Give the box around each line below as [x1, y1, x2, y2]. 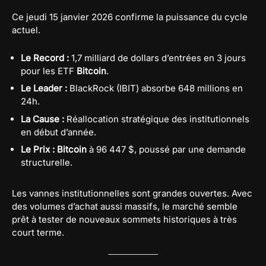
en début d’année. [21, 126, 96, 138]
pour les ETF [21, 65, 77, 77]
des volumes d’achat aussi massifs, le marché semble [12, 201, 237, 213]
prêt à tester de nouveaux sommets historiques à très [12, 214, 237, 226]
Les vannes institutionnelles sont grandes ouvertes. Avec [12, 188, 252, 199]
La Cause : [21, 113, 64, 125]
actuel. [12, 24, 40, 36]
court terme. [12, 227, 64, 239]
